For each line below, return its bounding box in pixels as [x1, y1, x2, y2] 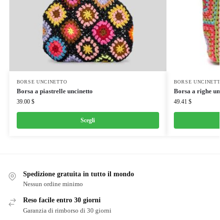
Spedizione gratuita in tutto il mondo [23, 170, 134, 178]
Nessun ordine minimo [23, 180, 83, 188]
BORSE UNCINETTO [16, 79, 67, 85]
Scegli [81, 117, 95, 124]
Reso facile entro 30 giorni [23, 196, 101, 204]
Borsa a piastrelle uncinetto [16, 87, 93, 95]
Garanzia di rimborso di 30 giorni [23, 206, 111, 214]
